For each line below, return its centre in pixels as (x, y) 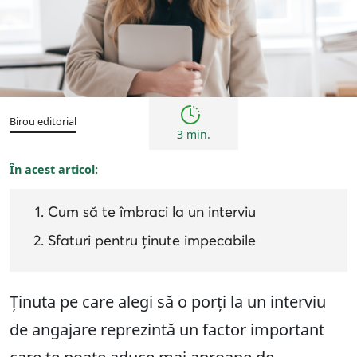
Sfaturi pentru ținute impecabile (152, 241)
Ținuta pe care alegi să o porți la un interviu (168, 302)
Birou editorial (43, 122)
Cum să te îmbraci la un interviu (152, 212)
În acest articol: (54, 170)
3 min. (193, 135)
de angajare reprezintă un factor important (167, 330)
